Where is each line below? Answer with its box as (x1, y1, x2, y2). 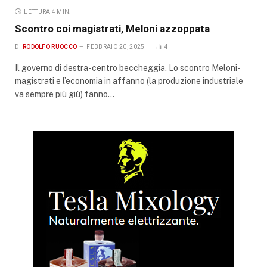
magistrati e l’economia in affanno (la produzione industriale (15, 76, 243, 86)
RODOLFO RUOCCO (22, 43, 77, 50)
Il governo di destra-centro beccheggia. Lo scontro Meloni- (15, 63, 241, 73)
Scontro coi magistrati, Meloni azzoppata (15, 22, 210, 35)
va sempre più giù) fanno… (15, 89, 114, 99)
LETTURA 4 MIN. (24, 8, 72, 15)
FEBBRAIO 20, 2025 (86, 43, 145, 50)
